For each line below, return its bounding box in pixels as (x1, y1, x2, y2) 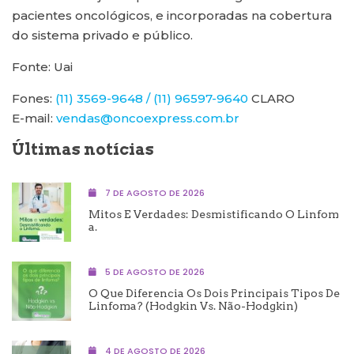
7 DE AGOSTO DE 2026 (103, 186, 205, 199)
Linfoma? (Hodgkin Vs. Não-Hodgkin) (88, 299, 298, 312)
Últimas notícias (12, 140, 154, 160)
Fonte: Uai (12, 59, 73, 75)
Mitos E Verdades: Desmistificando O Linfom (88, 207, 339, 220)
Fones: (12, 91, 55, 107)
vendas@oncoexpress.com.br (56, 111, 239, 126)
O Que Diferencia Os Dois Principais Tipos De (88, 286, 340, 299)
